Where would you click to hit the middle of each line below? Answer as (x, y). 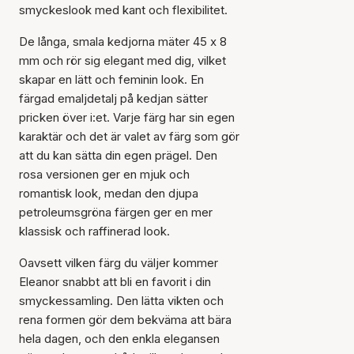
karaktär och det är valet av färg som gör (129, 136)
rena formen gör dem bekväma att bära (125, 320)
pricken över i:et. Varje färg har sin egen (127, 117)
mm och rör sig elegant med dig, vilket (122, 60)
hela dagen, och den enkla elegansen (119, 339)
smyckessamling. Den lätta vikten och (121, 301)
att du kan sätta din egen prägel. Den (118, 155)
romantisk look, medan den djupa (109, 193)
